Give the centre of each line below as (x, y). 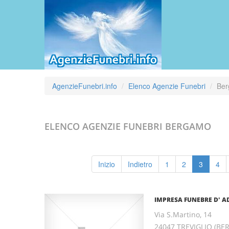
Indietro (140, 164)
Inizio (106, 164)
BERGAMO (188, 126)
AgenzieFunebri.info (85, 86)
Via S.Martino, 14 (183, 214)
